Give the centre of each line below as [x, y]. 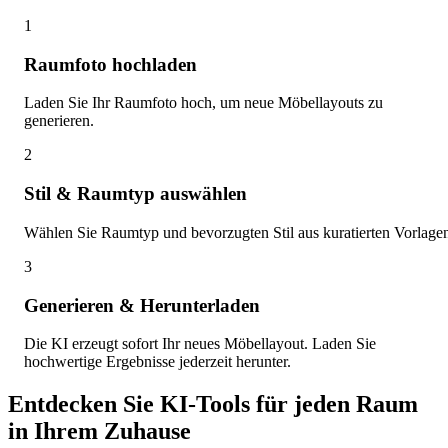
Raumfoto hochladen [110, 64]
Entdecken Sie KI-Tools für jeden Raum [213, 404]
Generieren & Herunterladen [142, 305]
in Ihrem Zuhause [99, 431]
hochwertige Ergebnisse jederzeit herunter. [157, 362]
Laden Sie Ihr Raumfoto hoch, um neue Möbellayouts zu [203, 103]
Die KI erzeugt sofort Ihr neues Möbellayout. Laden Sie [200, 344]
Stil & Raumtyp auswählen [135, 194]
